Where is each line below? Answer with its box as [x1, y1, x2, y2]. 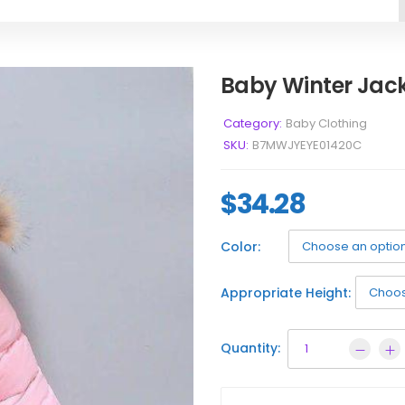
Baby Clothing [286, 115, 367, 133]
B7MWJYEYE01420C [252, 137, 362, 155]
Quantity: [221, 339, 280, 358]
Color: [221, 237, 260, 256]
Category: [223, 115, 282, 133]
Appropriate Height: [221, 283, 351, 302]
